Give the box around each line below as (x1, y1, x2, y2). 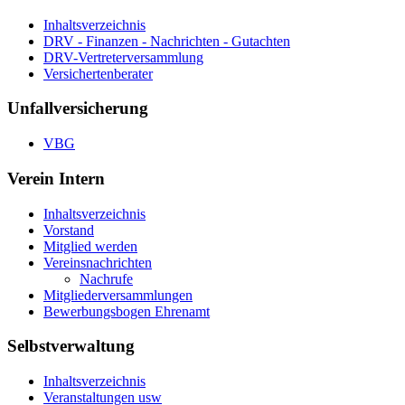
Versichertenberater (43, 65, 153, 81)
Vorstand (43, 221, 94, 238)
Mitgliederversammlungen (43, 287, 193, 303)
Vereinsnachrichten (43, 254, 152, 270)
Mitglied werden (43, 238, 137, 254)
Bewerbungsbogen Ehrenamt (43, 303, 210, 319)
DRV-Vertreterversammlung (43, 49, 203, 65)
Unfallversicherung (7, 99, 153, 118)
